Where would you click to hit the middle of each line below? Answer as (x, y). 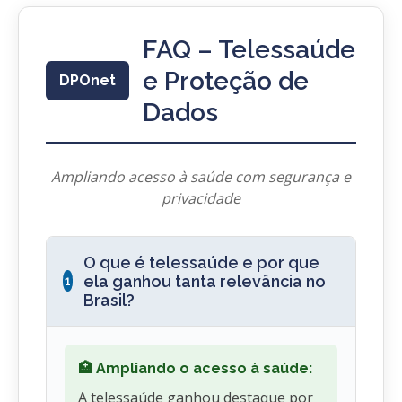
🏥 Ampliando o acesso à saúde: (195, 368)
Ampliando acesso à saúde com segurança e (201, 176)
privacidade (201, 198)
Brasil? (109, 300)
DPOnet (87, 81)
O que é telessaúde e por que (202, 262)
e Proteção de (226, 81)
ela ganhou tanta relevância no (205, 281)
